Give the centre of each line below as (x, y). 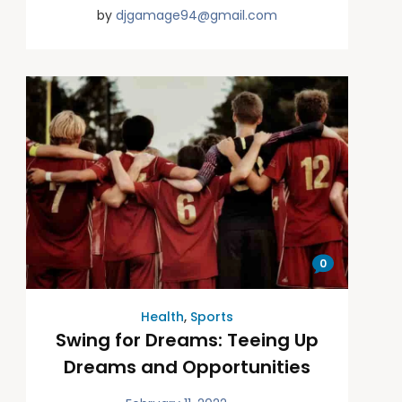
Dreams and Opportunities (187, 367)
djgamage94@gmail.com (196, 15)
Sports (211, 317)
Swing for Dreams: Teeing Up (187, 341)
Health (162, 317)
